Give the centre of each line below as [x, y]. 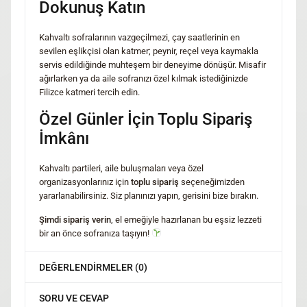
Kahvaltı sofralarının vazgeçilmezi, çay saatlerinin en [139, 37]
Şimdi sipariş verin [75, 219]
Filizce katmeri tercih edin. [89, 92]
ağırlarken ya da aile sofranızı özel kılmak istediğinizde [144, 78]
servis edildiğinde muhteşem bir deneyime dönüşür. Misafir [152, 64]
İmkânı [64, 138]
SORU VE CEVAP [74, 298]
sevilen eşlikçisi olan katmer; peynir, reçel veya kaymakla [149, 51]
